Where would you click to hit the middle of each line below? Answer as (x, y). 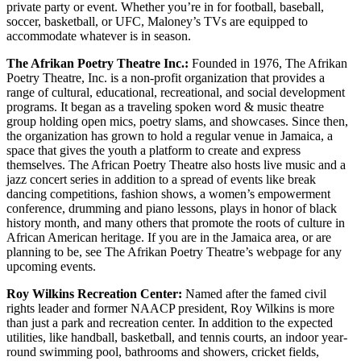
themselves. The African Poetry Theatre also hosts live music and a (176, 165)
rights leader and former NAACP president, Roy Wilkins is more (170, 309)
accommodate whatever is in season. (99, 36)
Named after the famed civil (254, 294)
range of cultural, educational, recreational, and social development (176, 93)
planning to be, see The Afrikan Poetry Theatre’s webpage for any (174, 252)
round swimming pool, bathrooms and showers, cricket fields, (163, 352)
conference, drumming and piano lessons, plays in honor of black (172, 209)
